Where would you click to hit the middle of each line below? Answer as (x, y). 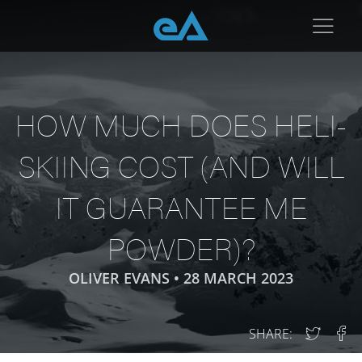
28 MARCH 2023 (238, 278)
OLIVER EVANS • (126, 278)
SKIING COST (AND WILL (181, 165)
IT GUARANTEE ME (181, 206)
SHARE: (271, 334)
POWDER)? (181, 248)
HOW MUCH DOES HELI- (181, 124)
